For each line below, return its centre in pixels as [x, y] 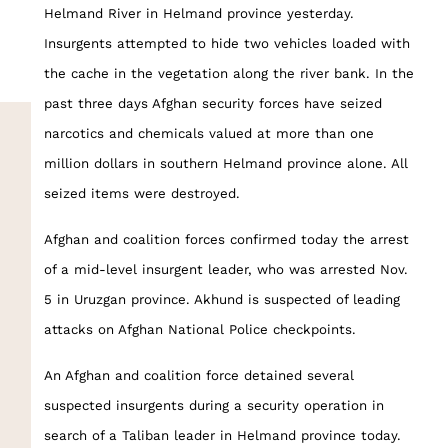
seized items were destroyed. [141, 193]
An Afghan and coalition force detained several [198, 375]
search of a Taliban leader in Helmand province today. [222, 435]
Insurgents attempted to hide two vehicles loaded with [226, 43]
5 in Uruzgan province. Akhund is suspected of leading [221, 299]
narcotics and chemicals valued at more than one [208, 133]
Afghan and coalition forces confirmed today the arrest [226, 239]
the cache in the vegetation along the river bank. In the [228, 73]
